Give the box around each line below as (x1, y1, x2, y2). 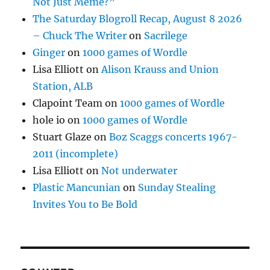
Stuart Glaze (33, 131, 92, 143)
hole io (33, 114, 66, 127)
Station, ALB (33, 80, 93, 93)
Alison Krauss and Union (101, 63, 219, 76)
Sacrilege (144, 30, 188, 42)
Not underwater (101, 165, 178, 177)
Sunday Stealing (138, 181, 216, 194)
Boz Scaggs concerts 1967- (109, 131, 238, 143)
